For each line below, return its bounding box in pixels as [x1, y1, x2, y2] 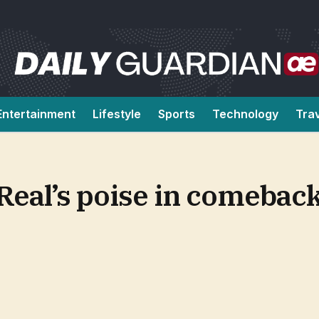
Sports [158, 107, 195, 121]
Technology [212, 107, 278, 121]
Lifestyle [93, 107, 141, 121]
